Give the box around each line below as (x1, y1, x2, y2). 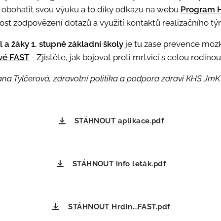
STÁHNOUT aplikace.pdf (74, 116, 164, 125)
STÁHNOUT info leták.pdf (72, 159, 166, 168)
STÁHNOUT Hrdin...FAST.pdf (68, 202, 170, 211)
